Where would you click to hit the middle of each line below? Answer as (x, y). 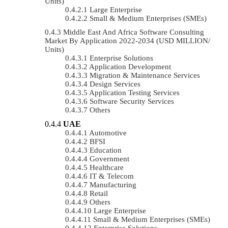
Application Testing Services (134, 92)
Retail (99, 193)
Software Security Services (132, 101)
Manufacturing (113, 184)
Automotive (108, 133)
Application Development (130, 66)
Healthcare (107, 167)
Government (109, 159)
